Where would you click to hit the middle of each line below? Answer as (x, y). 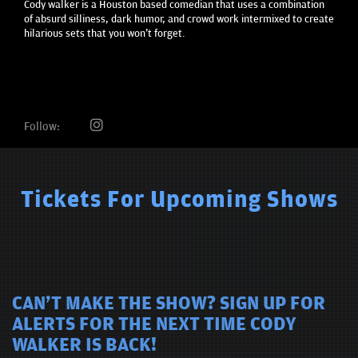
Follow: (43, 126)
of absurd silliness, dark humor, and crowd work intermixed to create (179, 19)
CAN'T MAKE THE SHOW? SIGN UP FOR (169, 304)
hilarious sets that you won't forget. (105, 33)
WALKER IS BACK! (84, 346)
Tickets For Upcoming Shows (179, 201)
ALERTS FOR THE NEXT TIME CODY (154, 325)
